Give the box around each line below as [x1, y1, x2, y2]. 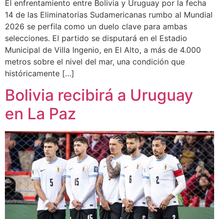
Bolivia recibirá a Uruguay [5, 86, 193, 105]
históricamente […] [5, 68, 74, 78]
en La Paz [5, 104, 76, 124]
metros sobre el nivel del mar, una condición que [5, 56, 185, 66]
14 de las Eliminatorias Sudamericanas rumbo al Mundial [5, 9, 213, 20]
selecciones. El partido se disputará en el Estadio [5, 33, 187, 43]
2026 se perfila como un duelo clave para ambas [5, 21, 187, 31]
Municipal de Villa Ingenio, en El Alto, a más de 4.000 [5, 44, 201, 55]
